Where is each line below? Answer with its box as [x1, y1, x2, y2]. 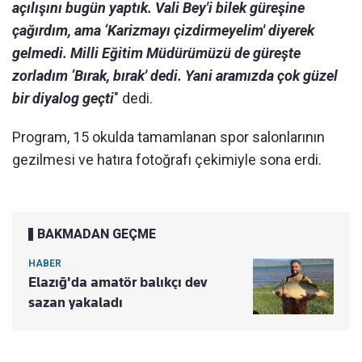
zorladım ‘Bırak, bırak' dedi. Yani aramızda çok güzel [12, 66, 338, 84]
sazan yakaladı [28, 293, 123, 310]
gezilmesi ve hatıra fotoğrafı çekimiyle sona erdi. [12, 150, 322, 168]
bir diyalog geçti [12, 89, 114, 107]
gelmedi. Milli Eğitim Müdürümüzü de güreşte [12, 44, 301, 61]
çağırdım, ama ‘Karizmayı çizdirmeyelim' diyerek [12, 21, 314, 39]
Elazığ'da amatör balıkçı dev [28, 273, 207, 290]
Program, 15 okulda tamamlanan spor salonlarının [12, 128, 325, 145]
